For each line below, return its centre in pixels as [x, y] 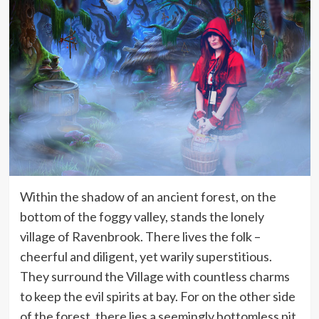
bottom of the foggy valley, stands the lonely [142, 216]
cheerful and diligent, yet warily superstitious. [146, 256]
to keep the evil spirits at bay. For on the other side [157, 296]
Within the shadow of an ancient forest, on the [148, 196]
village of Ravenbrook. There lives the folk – [140, 236]
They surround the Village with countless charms [155, 276]
